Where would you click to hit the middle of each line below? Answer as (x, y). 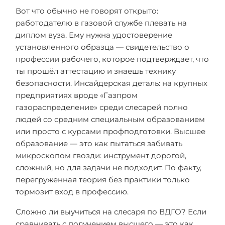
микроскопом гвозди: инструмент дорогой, (101, 155)
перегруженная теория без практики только (103, 180)
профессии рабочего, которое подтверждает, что (112, 59)
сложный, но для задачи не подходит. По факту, (108, 167)
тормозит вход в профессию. (72, 192)
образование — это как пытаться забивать (99, 143)
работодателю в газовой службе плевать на (101, 23)
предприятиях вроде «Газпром (77, 95)
